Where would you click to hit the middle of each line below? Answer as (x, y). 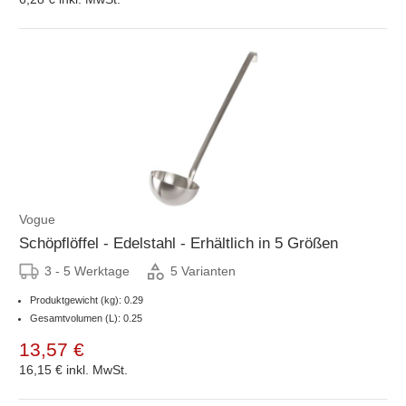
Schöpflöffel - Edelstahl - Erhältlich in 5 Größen (179, 243)
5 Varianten (203, 271)
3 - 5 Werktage (87, 271)
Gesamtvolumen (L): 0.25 (86, 318)
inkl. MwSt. (97, 369)
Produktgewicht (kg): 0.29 (87, 300)
